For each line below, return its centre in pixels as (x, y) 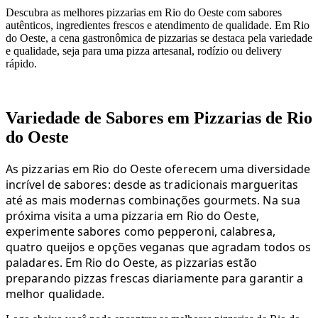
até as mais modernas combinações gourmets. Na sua (153, 200)
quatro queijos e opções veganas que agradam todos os (159, 247)
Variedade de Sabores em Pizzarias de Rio (159, 117)
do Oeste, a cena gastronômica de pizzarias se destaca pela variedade (159, 38)
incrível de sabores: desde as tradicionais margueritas (152, 184)
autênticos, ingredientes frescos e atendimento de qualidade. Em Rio (158, 25)
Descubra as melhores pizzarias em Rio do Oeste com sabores (144, 12)
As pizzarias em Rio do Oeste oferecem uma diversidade (158, 169)
